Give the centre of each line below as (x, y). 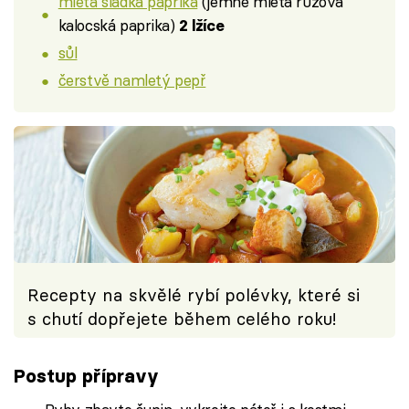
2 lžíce (202, 26)
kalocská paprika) (119, 26)
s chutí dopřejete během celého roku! (182, 319)
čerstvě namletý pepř (132, 79)
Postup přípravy (86, 375)
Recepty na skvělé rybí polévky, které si (194, 295)
